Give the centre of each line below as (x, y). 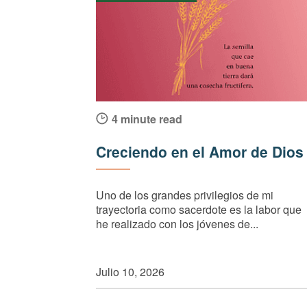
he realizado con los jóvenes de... (177, 223)
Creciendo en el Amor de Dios (200, 151)
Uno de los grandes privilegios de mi (185, 195)
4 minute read (147, 119)
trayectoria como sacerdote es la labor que (199, 209)
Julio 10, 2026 (130, 271)
